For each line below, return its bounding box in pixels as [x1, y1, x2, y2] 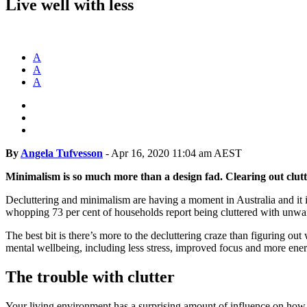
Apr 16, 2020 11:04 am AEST [111, 147, 242, 159]
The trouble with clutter [5, 267, 175, 286]
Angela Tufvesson [21, 147, 103, 159]
